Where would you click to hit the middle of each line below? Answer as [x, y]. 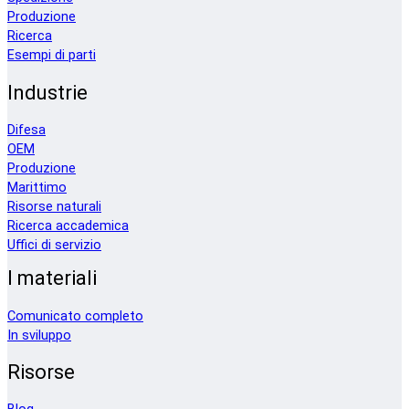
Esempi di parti [52, 56]
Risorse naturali [54, 206]
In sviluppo [39, 335]
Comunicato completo [75, 316]
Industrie [47, 92]
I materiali [52, 278]
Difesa [26, 130]
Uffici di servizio [54, 245]
